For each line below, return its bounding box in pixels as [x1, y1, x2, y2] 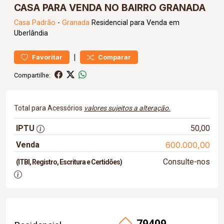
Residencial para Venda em [89, 18, 179, 27]
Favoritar [32, 53, 62, 61]
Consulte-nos [162, 157, 210, 166]
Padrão [32, 18, 55, 27]
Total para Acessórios [14, 104, 84, 112]
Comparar [98, 53, 131, 61]
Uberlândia [14, 29, 48, 37]
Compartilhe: [14, 71, 50, 79]
